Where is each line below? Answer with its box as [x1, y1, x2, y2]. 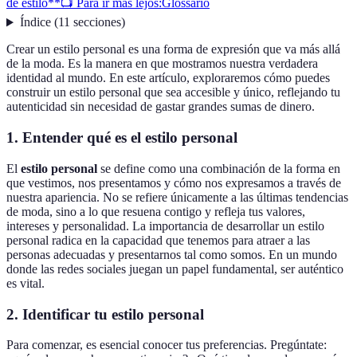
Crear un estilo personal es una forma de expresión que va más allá [6, 42, 340, 57]
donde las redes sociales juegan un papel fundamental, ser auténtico [6, 261, 343, 276]
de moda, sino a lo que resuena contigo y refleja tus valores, [6, 204, 305, 218]
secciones [73, 15, 121, 29]
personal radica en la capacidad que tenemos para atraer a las [6, 233, 310, 247]
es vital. [6, 276, 45, 290]
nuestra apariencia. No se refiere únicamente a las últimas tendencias [6, 190, 348, 204]
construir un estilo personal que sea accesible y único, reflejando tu [6, 85, 340, 100]
